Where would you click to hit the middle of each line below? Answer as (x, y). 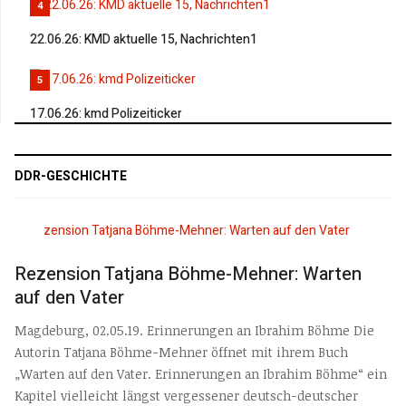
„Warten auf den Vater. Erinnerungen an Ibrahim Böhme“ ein (201, 374)
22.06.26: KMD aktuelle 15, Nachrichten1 (144, 39)
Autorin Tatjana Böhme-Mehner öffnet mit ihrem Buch (181, 353)
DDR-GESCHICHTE (71, 177)
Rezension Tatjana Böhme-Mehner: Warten (188, 274)
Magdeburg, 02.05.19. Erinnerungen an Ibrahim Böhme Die (194, 331)
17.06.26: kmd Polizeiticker (106, 114)
